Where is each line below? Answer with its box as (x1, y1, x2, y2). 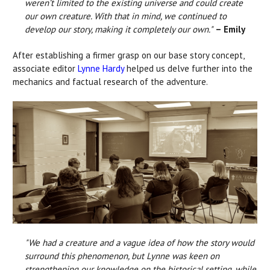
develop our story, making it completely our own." (25, 23, 213, 35)
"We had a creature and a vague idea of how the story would (25, 237, 254, 249)
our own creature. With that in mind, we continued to (25, 10, 227, 22)
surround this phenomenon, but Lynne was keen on (25, 250, 219, 262)
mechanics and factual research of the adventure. (13, 75, 210, 87)
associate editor (13, 62, 78, 74)
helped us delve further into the (124, 62, 253, 74)
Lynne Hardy (78, 62, 124, 74)
